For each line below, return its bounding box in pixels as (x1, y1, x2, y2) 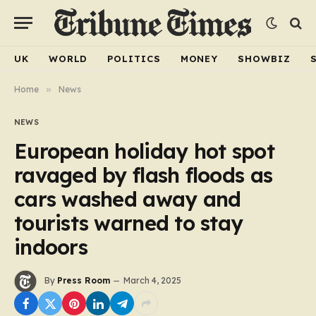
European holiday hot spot (14, 138, 274, 164)
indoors (14, 234, 87, 260)
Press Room (57, 275, 110, 286)
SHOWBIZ (238, 52, 291, 64)
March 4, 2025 (123, 275, 181, 286)
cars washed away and (14, 186, 241, 212)
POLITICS (107, 52, 161, 64)
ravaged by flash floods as (14, 162, 273, 188)
